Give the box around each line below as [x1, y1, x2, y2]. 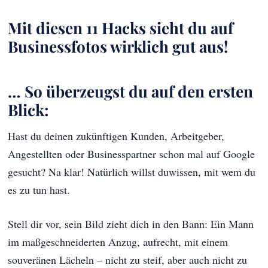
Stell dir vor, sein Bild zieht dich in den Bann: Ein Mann [8, 216, 254, 231]
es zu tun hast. [8, 182, 71, 197]
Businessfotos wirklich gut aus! [8, 35, 229, 57]
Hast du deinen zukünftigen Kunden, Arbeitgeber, [8, 128, 225, 143]
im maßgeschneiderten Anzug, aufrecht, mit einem [8, 234, 229, 249]
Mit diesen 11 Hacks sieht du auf [8, 17, 234, 38]
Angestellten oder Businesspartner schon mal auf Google [8, 146, 255, 161]
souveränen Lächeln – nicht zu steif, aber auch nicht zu [8, 252, 248, 267]
